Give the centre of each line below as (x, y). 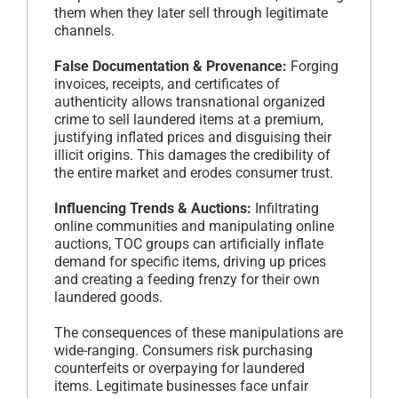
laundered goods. (108, 297)
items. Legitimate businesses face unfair (181, 386)
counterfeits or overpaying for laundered (179, 368)
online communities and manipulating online (194, 226)
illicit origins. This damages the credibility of (192, 155)
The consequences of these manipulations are (199, 332)
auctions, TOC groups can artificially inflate (189, 243)
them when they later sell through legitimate (191, 12)
